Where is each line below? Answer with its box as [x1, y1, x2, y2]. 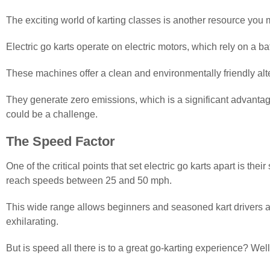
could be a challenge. [6, 109, 98, 119]
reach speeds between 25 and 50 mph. [6, 175, 172, 186]
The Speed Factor [6, 134, 115, 149]
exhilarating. [6, 216, 58, 227]
